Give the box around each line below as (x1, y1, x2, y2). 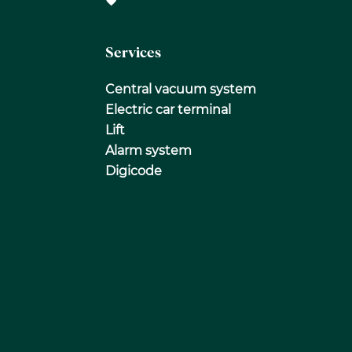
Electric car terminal (105, 101, 232, 117)
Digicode (105, 163, 163, 178)
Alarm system (105, 142, 192, 158)
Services (105, 45, 162, 60)
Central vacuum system (105, 81, 257, 97)
